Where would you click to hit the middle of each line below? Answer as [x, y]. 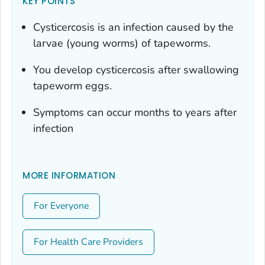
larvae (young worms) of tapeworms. [122, 43]
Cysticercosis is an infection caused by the [133, 28]
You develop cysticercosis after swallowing [136, 70]
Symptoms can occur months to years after [135, 113]
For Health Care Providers [88, 242]
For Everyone [61, 206]
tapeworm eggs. [72, 86]
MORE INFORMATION [69, 176]
